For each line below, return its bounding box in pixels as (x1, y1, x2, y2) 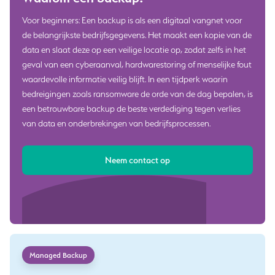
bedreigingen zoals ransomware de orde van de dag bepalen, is (22, 89, 253, 99)
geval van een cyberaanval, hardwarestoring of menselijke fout (22, 60, 252, 69)
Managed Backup (29, 250, 87, 260)
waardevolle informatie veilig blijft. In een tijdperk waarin (22, 74, 228, 84)
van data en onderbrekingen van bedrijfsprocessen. (22, 118, 211, 128)
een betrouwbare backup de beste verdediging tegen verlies (22, 104, 241, 114)
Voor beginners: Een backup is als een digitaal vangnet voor (22, 15, 242, 25)
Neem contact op (105, 155, 170, 165)
